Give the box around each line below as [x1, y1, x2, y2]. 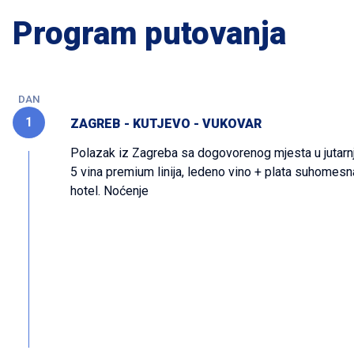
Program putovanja [13, 15, 286, 52]
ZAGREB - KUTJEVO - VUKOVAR [70, 116, 262, 131]
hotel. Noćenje [70, 183, 149, 198]
